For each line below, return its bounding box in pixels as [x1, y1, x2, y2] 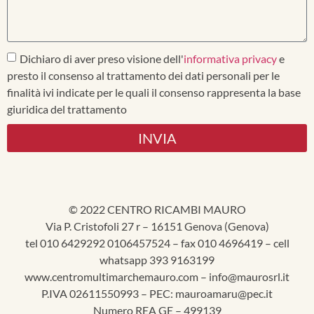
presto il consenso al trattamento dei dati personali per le [7, 68, 280, 82]
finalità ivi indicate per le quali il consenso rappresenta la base [7, 85, 301, 99]
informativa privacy [184, 51, 277, 65]
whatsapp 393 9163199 [100, 252, 214, 266]
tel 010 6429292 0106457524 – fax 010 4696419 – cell [25, 235, 289, 250]
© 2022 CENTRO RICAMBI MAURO [68, 202, 246, 216]
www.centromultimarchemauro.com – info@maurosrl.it [25, 269, 289, 283]
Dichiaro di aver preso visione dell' [20, 51, 184, 65]
